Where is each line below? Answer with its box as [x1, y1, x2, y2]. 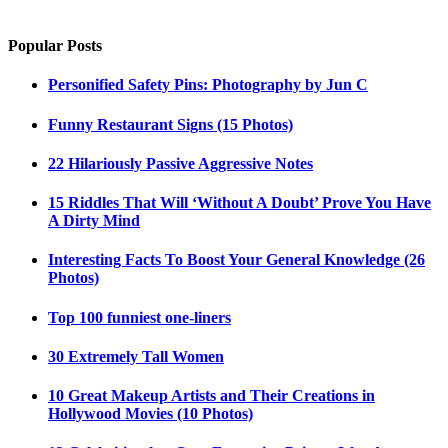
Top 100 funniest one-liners [48, 308, 231, 326]
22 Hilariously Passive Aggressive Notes [48, 154, 313, 172]
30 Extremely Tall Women [48, 347, 224, 365]
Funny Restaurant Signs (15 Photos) [48, 115, 293, 133]
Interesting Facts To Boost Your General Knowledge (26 [48, 251, 425, 269]
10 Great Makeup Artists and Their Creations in [48, 387, 375, 405]
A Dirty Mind [48, 212, 140, 230]
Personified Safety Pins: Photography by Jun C [48, 76, 368, 94]
